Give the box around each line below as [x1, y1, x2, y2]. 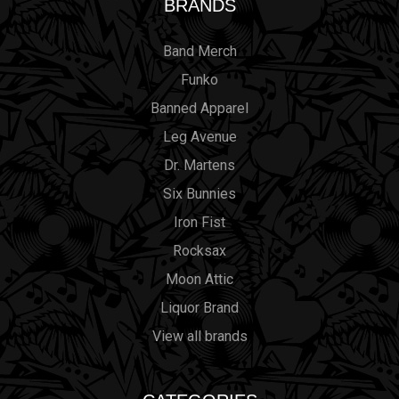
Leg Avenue [162, 127, 237, 145]
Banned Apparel [151, 99, 248, 117]
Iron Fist [174, 213, 225, 231]
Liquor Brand [160, 298, 239, 316]
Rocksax [173, 241, 226, 259]
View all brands [151, 327, 248, 345]
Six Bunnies [163, 184, 236, 202]
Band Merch [162, 42, 237, 60]
